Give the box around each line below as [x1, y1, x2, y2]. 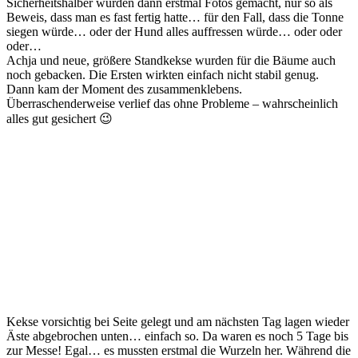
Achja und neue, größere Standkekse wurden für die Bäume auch [6, 54, 336, 68]
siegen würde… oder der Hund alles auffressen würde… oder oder [6, 25, 342, 39]
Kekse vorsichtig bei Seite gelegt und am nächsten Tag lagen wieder [6, 315, 349, 329]
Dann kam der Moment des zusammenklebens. [6, 82, 242, 97]
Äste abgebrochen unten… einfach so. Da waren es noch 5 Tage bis [6, 329, 348, 344]
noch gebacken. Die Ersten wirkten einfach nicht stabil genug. [6, 68, 319, 82]
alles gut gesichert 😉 [6, 112, 113, 126]
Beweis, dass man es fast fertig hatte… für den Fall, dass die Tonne [6, 10, 344, 25]
